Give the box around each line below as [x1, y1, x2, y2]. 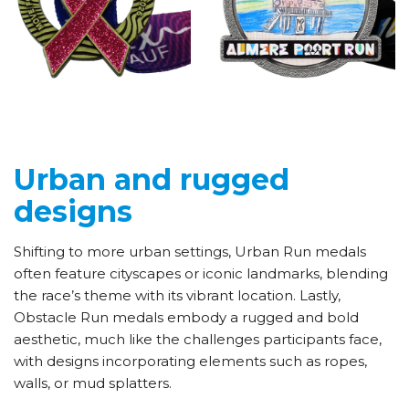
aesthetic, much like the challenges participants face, [14, 330, 382, 349]
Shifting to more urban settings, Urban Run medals [14, 243, 366, 261]
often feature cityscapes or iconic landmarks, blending [14, 265, 388, 283]
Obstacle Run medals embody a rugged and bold [14, 309, 359, 327]
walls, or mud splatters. [14, 374, 172, 393]
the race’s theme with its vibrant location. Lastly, [14, 287, 341, 305]
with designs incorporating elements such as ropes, [14, 352, 367, 371]
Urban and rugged [14, 162, 289, 198]
